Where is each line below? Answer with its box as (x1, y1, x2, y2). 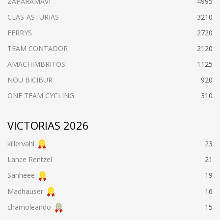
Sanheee (7, 170, 35, 180)
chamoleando (7, 202, 51, 212)
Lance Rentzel (7, 155, 52, 165)
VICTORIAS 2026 (7, 118, 89, 133)
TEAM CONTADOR (7, 44, 68, 53)
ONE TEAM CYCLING (7, 91, 74, 100)
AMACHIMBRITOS (7, 59, 65, 69)
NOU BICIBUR (7, 75, 53, 84)
